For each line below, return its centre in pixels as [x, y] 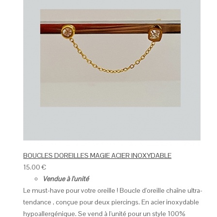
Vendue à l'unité [66, 179]
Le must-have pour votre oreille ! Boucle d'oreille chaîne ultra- [113, 191]
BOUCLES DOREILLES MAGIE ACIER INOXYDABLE [97, 156]
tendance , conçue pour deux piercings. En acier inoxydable [111, 202]
